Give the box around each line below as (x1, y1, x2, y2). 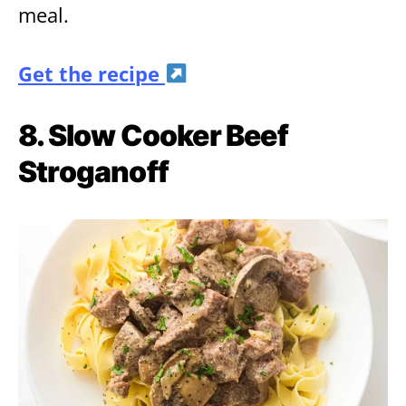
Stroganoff (18, 153, 169, 189)
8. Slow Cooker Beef (18, 117, 288, 153)
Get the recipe (18, 59, 165, 88)
